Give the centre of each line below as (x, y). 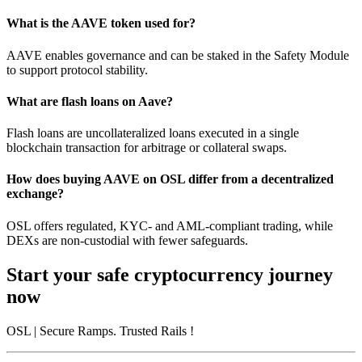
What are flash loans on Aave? (90, 101)
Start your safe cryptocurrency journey (170, 274)
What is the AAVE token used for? (101, 23)
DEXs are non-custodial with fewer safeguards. (127, 240)
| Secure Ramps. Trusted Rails (110, 330)
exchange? (35, 194)
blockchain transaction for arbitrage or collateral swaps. (147, 148)
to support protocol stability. (77, 69)
